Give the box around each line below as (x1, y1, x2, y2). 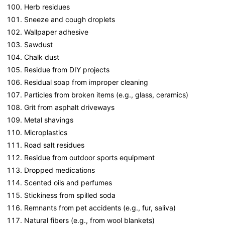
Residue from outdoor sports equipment (24, 153, 155, 162)
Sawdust (24, 40, 53, 49)
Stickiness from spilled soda (24, 191, 116, 200)
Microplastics (24, 128, 67, 137)
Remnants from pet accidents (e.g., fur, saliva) (24, 203, 176, 212)
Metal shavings (24, 116, 73, 125)
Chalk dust (24, 53, 59, 62)
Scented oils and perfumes (24, 178, 112, 187)
